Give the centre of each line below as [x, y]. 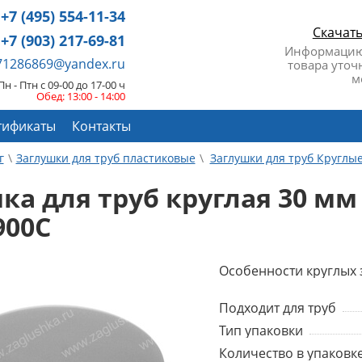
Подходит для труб [277, 307]
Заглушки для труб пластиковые [105, 158]
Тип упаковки [261, 330]
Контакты [101, 126]
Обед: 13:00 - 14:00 [81, 96]
